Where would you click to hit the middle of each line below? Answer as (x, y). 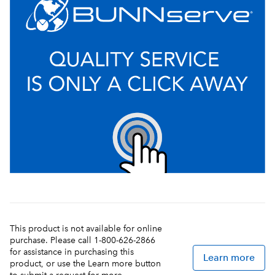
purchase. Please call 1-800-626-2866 (83, 240)
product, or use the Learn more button (85, 263)
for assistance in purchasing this (72, 252)
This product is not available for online (86, 228)
